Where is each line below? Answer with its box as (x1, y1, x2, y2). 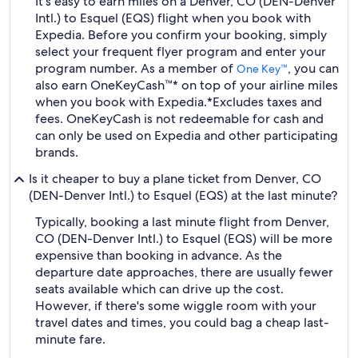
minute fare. (35, 331, 105, 348)
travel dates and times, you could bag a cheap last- (35, 314, 329, 331)
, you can (288, 60, 339, 77)
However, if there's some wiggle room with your (35, 297, 316, 314)
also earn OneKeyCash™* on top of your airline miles (35, 77, 338, 93)
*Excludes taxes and (207, 93, 322, 110)
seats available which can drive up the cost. (35, 280, 284, 297)
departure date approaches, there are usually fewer (35, 264, 333, 280)
